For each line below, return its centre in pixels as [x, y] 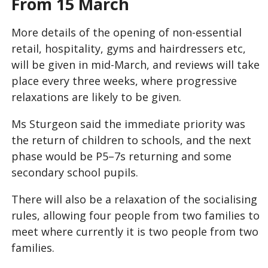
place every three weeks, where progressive [124, 80]
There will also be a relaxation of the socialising [134, 199]
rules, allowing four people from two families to [135, 215]
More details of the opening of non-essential [127, 32]
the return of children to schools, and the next [131, 140]
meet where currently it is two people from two [135, 231]
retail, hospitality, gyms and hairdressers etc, [129, 48]
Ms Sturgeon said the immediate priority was [128, 124]
